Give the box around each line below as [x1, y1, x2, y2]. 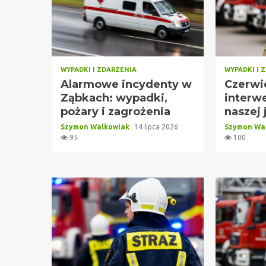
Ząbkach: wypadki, [61, 91, 167, 104]
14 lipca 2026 [134, 122, 178, 131]
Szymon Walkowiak [61, 122, 131, 131]
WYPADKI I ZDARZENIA [61, 65, 137, 73]
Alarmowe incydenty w [61, 77, 192, 91]
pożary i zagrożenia [61, 104, 170, 118]
